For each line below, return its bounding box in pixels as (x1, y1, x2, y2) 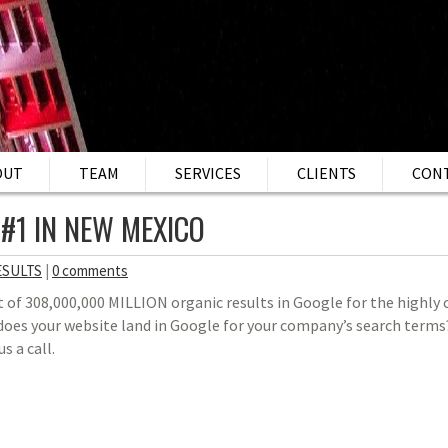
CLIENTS (296, 163, 356, 183)
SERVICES (174, 163, 241, 183)
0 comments (52, 261, 128, 280)
